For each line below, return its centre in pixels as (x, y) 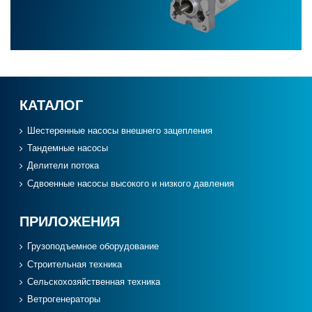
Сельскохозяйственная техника (94, 282)
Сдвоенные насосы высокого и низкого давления (131, 184)
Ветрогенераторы (64, 300)
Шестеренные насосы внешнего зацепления (120, 131)
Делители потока (63, 166)
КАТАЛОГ (51, 106)
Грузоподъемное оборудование (93, 247)
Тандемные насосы (68, 148)
